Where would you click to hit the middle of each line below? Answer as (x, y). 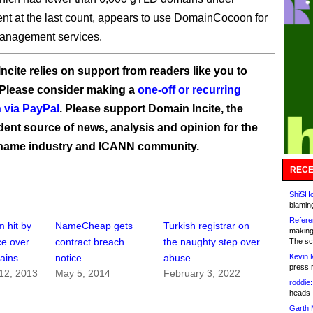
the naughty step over (212, 242)
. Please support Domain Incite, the (151, 109)
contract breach (90, 242)
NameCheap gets (94, 226)
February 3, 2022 (202, 274)
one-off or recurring (189, 90)
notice (69, 258)
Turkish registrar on (207, 226)
